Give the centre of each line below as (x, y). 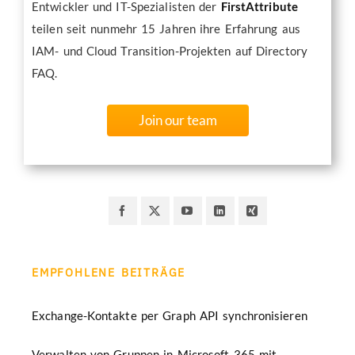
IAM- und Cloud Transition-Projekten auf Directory (170, 50)
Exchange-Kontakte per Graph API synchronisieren (170, 315)
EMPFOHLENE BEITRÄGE (109, 272)
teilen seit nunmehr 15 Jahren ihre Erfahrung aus (166, 28)
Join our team (177, 120)
